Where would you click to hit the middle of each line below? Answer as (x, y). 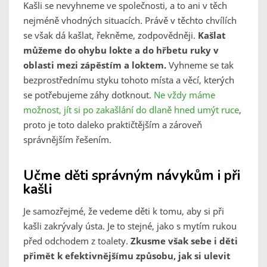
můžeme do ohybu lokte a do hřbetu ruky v (121, 50)
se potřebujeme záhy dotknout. (89, 95)
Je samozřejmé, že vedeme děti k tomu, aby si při (124, 211)
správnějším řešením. (67, 140)
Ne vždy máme (184, 95)
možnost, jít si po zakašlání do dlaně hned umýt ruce (131, 110)
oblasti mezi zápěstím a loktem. (95, 65)
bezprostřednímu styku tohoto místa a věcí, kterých (129, 80)
